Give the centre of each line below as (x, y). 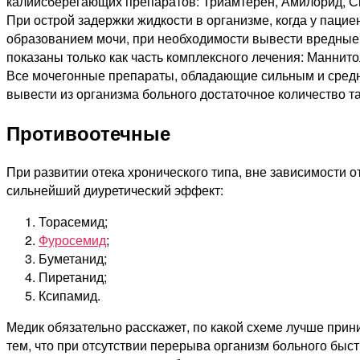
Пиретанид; (73, 277)
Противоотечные (88, 133)
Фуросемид (72, 240)
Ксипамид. (70, 296)
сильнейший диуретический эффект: (115, 190)
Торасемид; (73, 222)
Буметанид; (73, 259)
